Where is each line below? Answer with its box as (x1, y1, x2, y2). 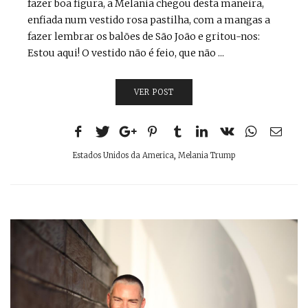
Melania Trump (178, 151, 235, 160)
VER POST (133, 87, 175, 97)
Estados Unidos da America (73, 151, 174, 160)
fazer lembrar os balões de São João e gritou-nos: (27, 30, 260, 43)
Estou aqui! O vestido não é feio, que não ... (27, 47, 224, 59)
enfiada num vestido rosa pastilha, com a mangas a (27, 14, 270, 26)
